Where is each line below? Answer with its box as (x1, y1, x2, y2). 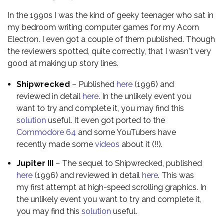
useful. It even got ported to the (46, 115, 165, 125)
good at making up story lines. (7, 58, 118, 68)
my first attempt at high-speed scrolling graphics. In (16, 182, 206, 192)
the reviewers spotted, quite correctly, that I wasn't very (7, 46, 211, 56)
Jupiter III (16, 158, 53, 168)
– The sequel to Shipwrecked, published (53, 158, 202, 168)
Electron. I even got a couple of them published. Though (7, 34, 215, 44)
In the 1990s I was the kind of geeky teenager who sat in (7, 10, 213, 20)
